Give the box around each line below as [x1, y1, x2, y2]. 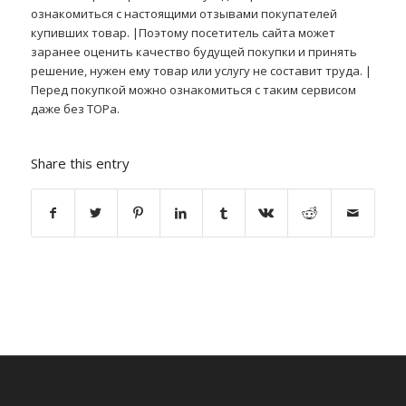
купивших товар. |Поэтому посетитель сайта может [30, 24, 335, 41]
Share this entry [30, 153, 130, 172]
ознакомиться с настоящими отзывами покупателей [30, 5, 337, 22]
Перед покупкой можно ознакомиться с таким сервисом [30, 81, 356, 98]
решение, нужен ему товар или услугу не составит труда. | [30, 62, 372, 79]
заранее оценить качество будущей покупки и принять [30, 43, 357, 60]
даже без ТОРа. [30, 100, 120, 117]
